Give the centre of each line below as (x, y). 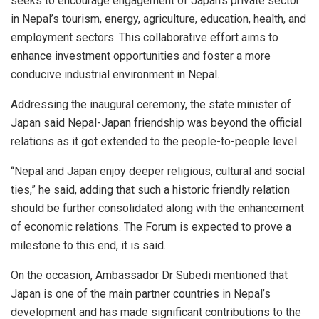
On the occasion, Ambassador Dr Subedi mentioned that (149, 275)
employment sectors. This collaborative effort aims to (145, 37)
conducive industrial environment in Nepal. (116, 74)
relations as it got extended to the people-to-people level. (156, 141)
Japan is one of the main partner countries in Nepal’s (141, 293)
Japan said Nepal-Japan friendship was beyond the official (156, 122)
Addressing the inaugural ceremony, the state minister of (151, 104)
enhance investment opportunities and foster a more (141, 56)
